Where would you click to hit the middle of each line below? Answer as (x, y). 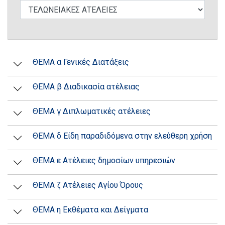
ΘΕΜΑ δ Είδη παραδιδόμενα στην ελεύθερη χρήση (122, 136)
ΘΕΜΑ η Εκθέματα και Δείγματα (90, 210)
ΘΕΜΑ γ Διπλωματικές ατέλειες (92, 111)
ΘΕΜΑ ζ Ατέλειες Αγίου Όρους (88, 185)
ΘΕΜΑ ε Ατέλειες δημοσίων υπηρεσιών (104, 160)
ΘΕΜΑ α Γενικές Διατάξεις (81, 62)
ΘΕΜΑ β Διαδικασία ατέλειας (86, 87)
